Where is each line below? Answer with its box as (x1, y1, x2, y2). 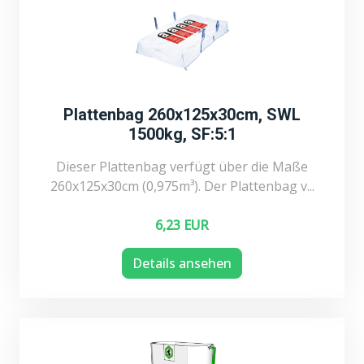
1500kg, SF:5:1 (128, 123, 236, 144)
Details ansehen (132, 253, 232, 272)
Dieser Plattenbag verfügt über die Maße (56, 157, 308, 175)
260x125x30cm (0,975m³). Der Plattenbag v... (50, 176, 314, 195)
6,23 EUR (155, 215, 209, 234)
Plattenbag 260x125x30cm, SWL (63, 104, 301, 124)
